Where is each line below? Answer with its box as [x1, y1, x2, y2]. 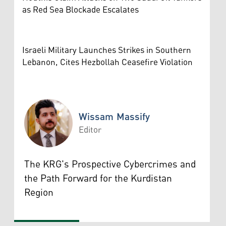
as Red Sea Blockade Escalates [22, 1, 139, 19]
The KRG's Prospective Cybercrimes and [24, 154, 196, 174]
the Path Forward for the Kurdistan [24, 168, 172, 188]
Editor [79, 121, 101, 139]
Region [24, 183, 53, 202]
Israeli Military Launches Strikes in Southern [22, 41, 191, 59]
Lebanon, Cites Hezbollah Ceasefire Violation [22, 53, 193, 71]
